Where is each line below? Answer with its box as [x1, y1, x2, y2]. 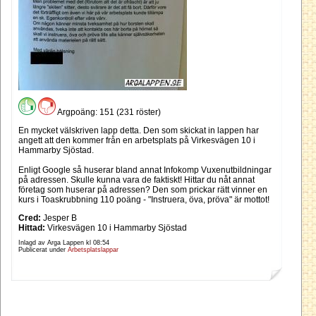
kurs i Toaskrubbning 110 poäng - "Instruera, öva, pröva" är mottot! [18, 195, 269, 205]
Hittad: [18, 223, 45, 233]
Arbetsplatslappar [68, 246, 119, 254]
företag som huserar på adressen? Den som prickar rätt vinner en [18, 185, 267, 195]
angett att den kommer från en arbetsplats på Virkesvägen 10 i [18, 135, 255, 146]
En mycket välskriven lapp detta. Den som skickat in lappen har [18, 126, 259, 136]
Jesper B [41, 213, 77, 224]
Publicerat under [18, 246, 68, 254]
